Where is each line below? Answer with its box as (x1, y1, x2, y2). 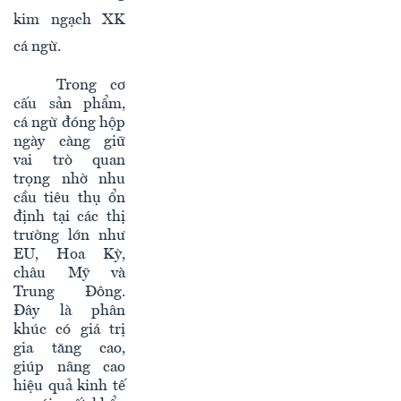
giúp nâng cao (13, 360, 125, 376)
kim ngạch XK (13, 13, 125, 29)
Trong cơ (56, 78, 125, 94)
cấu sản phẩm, (13, 97, 125, 113)
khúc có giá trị (13, 322, 125, 338)
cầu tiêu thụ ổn (13, 191, 125, 207)
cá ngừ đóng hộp (13, 115, 125, 132)
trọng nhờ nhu (13, 172, 125, 188)
